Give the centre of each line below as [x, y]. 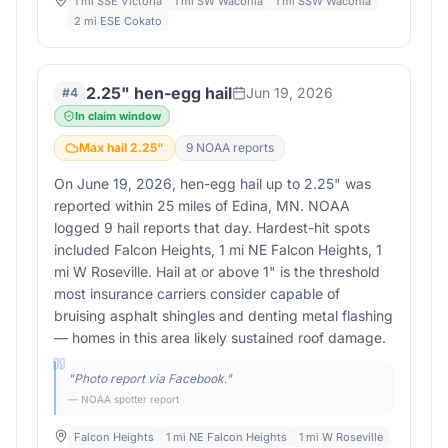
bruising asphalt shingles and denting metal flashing [223, 315]
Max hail [104, 147]
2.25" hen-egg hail [159, 93]
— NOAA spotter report [123, 399]
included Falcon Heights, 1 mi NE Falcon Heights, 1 [218, 249]
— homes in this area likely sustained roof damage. [220, 337]
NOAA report [230, 147]
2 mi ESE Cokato [118, 21]
